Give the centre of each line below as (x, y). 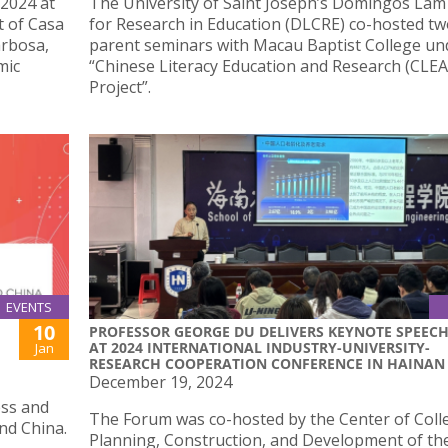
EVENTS (29, 307)
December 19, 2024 (160, 382)
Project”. (120, 86)
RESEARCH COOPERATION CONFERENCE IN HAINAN (267, 364)
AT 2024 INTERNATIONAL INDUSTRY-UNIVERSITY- (259, 348)
